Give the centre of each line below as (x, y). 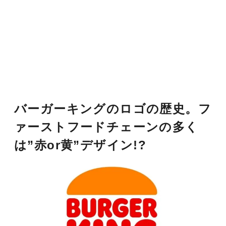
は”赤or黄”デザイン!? (80, 145)
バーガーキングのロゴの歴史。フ (113, 109)
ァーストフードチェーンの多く (106, 127)
